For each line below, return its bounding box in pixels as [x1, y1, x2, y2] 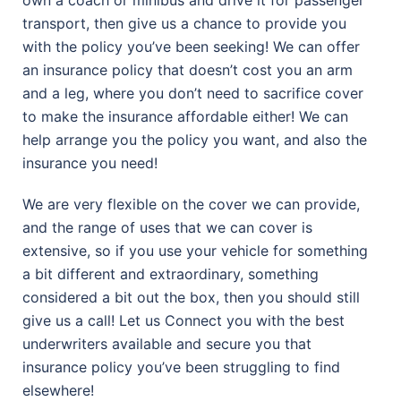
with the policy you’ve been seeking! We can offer [22, 37, 360, 55]
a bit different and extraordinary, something [22, 264, 319, 283]
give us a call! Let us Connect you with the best [22, 311, 345, 329]
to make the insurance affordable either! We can [22, 107, 348, 125]
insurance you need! [22, 153, 158, 172]
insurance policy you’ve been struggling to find [22, 357, 340, 376]
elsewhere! [22, 380, 94, 399]
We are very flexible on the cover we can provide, [22, 194, 360, 213]
